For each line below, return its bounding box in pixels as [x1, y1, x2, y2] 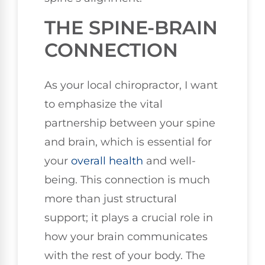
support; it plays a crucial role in [44, 211, 213, 224]
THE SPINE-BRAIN [44, 15, 218, 39]
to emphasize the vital [44, 97, 163, 111]
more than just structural [44, 192, 177, 205]
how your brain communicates [44, 230, 208, 243]
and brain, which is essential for [44, 135, 212, 148]
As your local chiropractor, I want [44, 78, 218, 92]
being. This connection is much [44, 173, 210, 186]
